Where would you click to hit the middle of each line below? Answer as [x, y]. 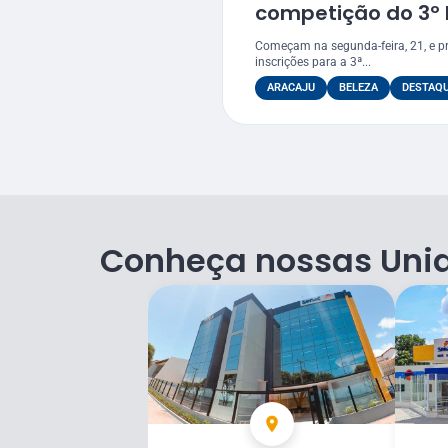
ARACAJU [291, 88]
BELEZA [358, 88]
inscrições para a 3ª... [313, 62]
